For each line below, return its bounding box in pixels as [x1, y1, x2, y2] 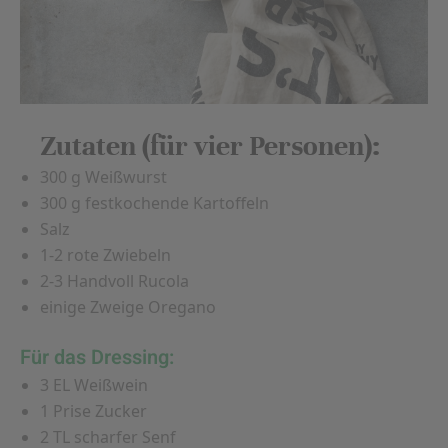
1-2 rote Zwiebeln [40, 244, 171, 266]
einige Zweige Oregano [40, 296, 216, 318]
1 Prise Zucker [40, 400, 147, 422]
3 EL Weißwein [40, 374, 148, 396]
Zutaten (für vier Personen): [40, 129, 380, 163]
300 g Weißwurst [40, 166, 167, 188]
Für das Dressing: [20, 343, 174, 372]
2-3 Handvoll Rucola [40, 270, 189, 292]
